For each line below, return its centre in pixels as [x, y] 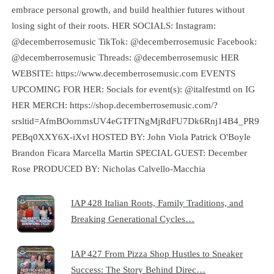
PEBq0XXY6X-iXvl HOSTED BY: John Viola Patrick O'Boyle [131, 136]
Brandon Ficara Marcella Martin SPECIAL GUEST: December [129, 152]
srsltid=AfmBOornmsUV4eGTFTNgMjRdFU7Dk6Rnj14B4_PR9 [135, 120]
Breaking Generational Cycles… [133, 218]
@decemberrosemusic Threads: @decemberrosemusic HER [125, 57]
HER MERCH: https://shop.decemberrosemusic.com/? [114, 105]
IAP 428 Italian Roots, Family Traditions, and [157, 202]
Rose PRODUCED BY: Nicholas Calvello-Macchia [108, 168]
